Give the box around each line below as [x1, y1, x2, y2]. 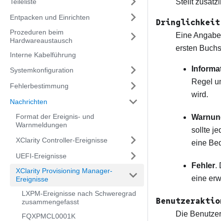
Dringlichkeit [156, 17, 220, 28]
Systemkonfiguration [10, 66, 74, 74]
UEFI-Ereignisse [16, 151, 67, 160]
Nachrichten [10, 97, 47, 106]
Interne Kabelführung [10, 51, 76, 59]
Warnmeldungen [16, 121, 67, 129]
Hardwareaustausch [10, 37, 73, 44]
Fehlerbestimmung [10, 81, 69, 90]
